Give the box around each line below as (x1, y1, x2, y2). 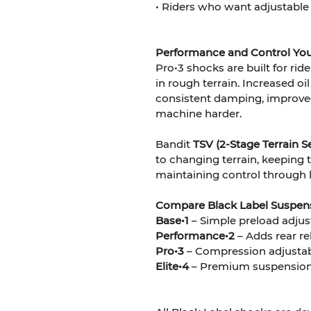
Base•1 (155, 213, 189, 227)
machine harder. (155, 106, 242, 120)
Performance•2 (155, 228, 235, 242)
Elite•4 (155, 259, 189, 273)
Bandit (155, 137, 193, 151)
